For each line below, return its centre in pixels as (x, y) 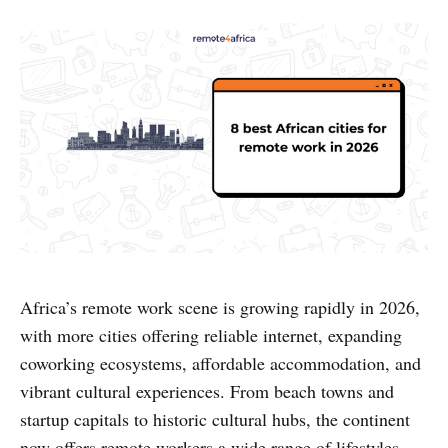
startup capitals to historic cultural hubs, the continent (215, 418)
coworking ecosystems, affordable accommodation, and (220, 362)
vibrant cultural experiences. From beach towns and (207, 390)
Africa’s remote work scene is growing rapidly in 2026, (220, 306)
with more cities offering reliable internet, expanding (211, 334)
